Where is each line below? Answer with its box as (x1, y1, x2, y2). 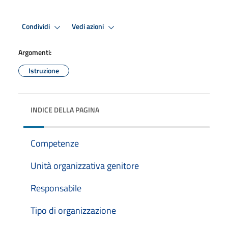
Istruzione (28, 65, 59, 76)
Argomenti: (18, 46, 51, 58)
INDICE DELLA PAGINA (31, 104, 99, 115)
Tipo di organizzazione (31, 203, 116, 217)
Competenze (31, 136, 79, 150)
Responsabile (31, 181, 81, 195)
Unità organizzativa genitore (31, 158, 139, 173)
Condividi (22, 21, 51, 33)
